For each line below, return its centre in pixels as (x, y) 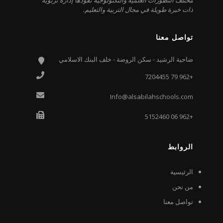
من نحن (183, 186)
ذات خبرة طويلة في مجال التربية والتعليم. (138, 9)
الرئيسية (182, 171)
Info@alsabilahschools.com (152, 96)
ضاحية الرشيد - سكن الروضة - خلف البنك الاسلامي (126, 59)
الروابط (181, 146)
